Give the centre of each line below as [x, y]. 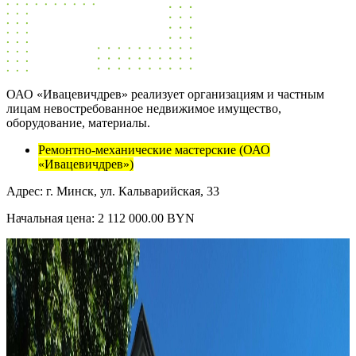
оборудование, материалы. [78, 122]
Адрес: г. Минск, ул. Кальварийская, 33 [113, 191]
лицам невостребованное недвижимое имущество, [144, 108]
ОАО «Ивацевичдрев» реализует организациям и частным [165, 94]
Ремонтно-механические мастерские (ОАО [154, 149]
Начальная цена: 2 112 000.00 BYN [101, 218]
